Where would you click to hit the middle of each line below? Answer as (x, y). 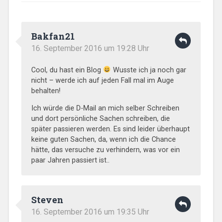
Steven (47, 199)
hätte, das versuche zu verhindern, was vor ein (105, 150)
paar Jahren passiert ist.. (70, 160)
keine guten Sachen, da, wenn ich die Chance (103, 139)
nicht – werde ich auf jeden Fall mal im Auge (102, 80)
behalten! (46, 91)
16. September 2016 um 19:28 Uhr (90, 48)
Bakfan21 (53, 36)
